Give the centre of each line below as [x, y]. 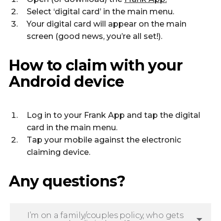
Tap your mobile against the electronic [104, 140]
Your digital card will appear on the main [107, 24]
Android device [67, 82]
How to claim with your [96, 66]
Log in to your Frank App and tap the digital [113, 115]
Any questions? [67, 181]
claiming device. [58, 152]
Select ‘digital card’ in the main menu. [100, 12]
